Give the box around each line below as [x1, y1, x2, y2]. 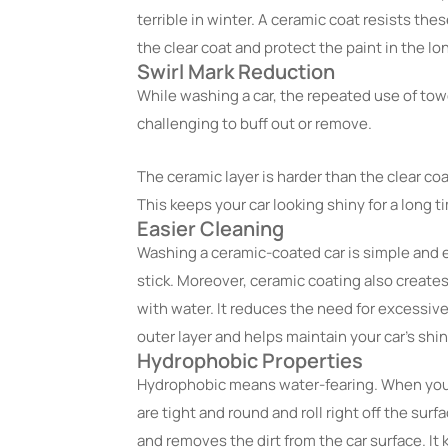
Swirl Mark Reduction [137, 58, 335, 86]
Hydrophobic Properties [137, 346, 363, 374]
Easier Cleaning [137, 214, 284, 242]
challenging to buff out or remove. [137, 113, 375, 135]
